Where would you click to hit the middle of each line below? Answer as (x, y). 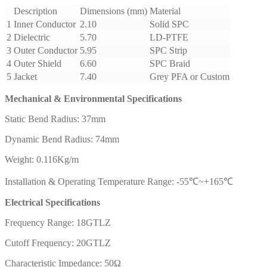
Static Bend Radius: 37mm (55, 119)
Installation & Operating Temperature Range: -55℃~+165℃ (119, 182)
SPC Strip (168, 51)
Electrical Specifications (52, 203)
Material (165, 11)
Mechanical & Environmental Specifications (93, 99)
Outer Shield (38, 64)
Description (35, 11)
